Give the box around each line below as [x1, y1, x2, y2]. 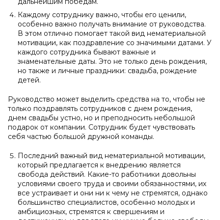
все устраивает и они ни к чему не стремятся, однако [18, 189, 208, 197]
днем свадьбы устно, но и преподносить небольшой [8, 113, 195, 122]
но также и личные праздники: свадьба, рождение [18, 66, 197, 75]
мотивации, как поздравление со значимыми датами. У [18, 38, 212, 47]
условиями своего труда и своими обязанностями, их [18, 179, 206, 188]
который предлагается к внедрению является [18, 161, 181, 169]
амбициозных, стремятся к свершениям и [18, 207, 165, 216]
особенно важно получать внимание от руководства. [18, 20, 206, 28]
